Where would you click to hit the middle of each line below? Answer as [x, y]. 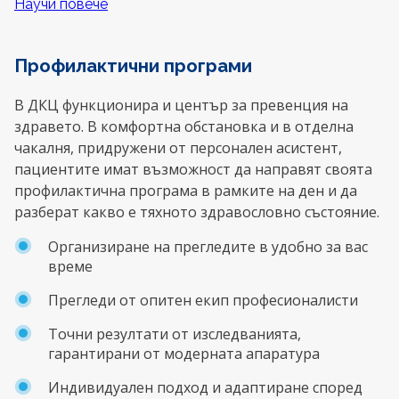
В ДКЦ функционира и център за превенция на [181, 106]
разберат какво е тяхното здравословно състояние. [197, 212]
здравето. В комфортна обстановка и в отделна [184, 127]
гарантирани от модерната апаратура [184, 354]
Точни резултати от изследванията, [175, 334]
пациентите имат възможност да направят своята [193, 170]
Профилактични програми [133, 66]
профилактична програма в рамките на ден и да [186, 191]
